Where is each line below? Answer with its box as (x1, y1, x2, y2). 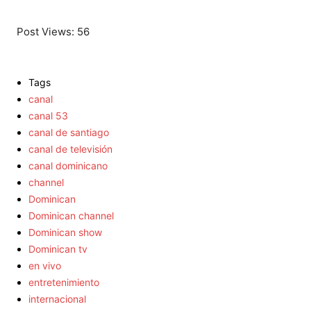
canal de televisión (28, 143, 112, 155)
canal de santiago (28, 126, 109, 139)
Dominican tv (28, 243, 87, 255)
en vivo (28, 260, 61, 272)
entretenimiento (28, 276, 99, 289)
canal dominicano (28, 160, 108, 172)
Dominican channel (28, 210, 114, 222)
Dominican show (28, 226, 102, 239)
